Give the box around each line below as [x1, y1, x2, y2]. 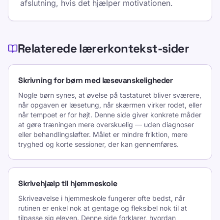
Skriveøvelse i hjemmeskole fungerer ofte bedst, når [18, 194, 185, 202]
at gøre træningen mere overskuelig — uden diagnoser [18, 120, 194, 129]
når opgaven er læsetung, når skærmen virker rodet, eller [18, 101, 202, 109]
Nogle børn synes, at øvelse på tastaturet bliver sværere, [18, 91, 201, 99]
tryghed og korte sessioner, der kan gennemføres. [18, 140, 179, 148]
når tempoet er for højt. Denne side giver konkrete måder [18, 110, 201, 119]
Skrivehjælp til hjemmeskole [18, 178, 117, 189]
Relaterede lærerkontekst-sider [18, 41, 189, 56]
